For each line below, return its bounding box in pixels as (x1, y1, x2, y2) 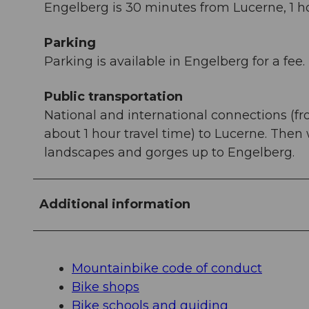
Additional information (39, 197, 190, 212)
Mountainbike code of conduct (72, 261, 262, 277)
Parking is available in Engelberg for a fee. (44, 54, 305, 70)
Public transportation (44, 89, 183, 105)
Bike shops (72, 279, 139, 295)
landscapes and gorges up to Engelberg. (44, 145, 295, 161)
